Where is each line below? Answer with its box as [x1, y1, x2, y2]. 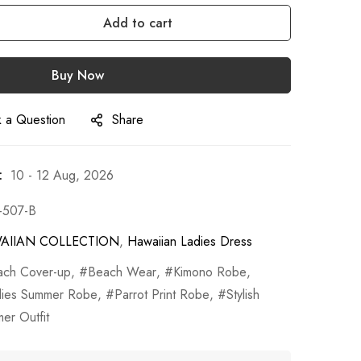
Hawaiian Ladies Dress [127, 231, 252, 251]
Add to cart [103, 13, 172, 32]
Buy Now [51, 65, 104, 85]
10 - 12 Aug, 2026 [10, 165, 114, 185]
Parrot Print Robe [114, 284, 210, 304]
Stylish [226, 284, 259, 304]
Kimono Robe [173, 262, 247, 281]
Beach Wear [88, 262, 156, 281]
